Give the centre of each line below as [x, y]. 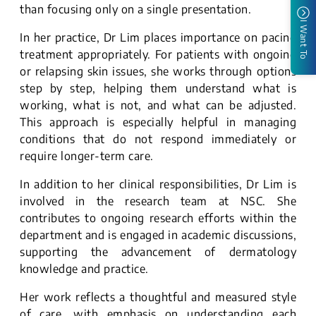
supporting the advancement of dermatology [158, 252]
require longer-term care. [87, 156]
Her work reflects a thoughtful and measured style [158, 297]
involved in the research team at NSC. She [158, 201]
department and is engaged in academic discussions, [158, 235]
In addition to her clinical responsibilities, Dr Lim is [158, 184]
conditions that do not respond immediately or [158, 139]
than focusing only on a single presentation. [135, 10]
